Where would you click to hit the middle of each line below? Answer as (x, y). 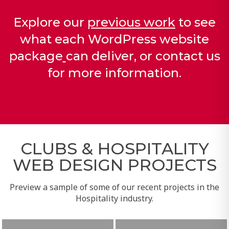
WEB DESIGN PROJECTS (114, 165)
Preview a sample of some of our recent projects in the (114, 187)
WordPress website (148, 38)
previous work (131, 21)
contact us (188, 55)
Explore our (50, 21)
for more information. (114, 72)
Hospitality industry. (114, 198)
